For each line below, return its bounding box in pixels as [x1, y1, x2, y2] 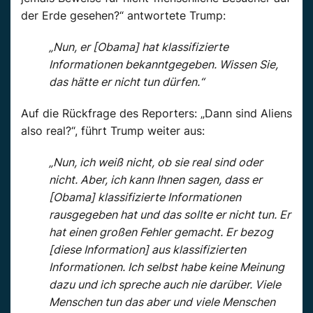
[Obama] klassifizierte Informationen [49, 189, 241, 204]
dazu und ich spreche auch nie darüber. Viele [49, 277, 281, 291]
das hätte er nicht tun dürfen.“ [49, 74, 204, 89]
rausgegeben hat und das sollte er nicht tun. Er [49, 207, 291, 221]
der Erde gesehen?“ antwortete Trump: [21, 8, 226, 22]
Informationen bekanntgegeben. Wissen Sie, [49, 57, 278, 71]
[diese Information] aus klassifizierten [49, 242, 246, 256]
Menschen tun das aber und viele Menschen [49, 294, 275, 309]
